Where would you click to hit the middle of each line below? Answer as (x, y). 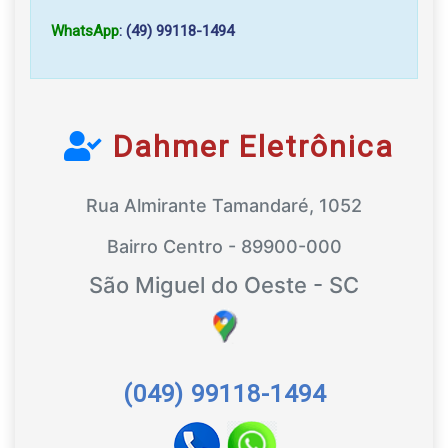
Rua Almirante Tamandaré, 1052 (224, 205)
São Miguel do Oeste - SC (224, 285)
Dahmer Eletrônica (249, 146)
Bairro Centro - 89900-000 (224, 246)
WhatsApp (85, 31)
